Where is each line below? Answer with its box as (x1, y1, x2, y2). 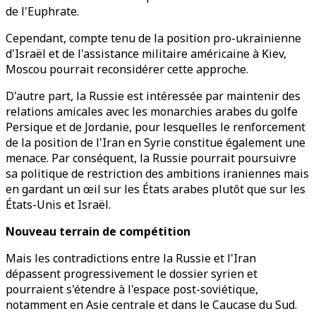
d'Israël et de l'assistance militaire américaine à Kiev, (6, 46, 286, 61)
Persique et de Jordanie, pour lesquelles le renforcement (6, 119, 305, 135)
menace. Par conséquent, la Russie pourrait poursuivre (6, 150, 296, 166)
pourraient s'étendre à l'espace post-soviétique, (6, 281, 258, 297)
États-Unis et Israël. (6, 197, 111, 212)
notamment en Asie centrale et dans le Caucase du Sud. (6, 297, 297, 312)
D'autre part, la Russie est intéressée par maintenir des (6, 88, 300, 104)
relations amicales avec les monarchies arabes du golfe (6, 104, 298, 119)
